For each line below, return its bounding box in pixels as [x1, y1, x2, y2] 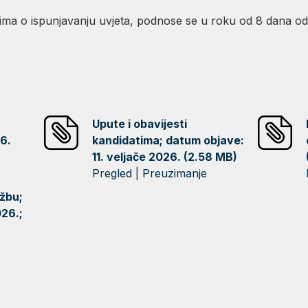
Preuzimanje [142, 166, 208, 180]
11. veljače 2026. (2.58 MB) [92, 150, 238, 164]
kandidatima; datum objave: [92, 133, 245, 147]
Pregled [92, 166, 133, 180]
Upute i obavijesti [92, 117, 188, 131]
